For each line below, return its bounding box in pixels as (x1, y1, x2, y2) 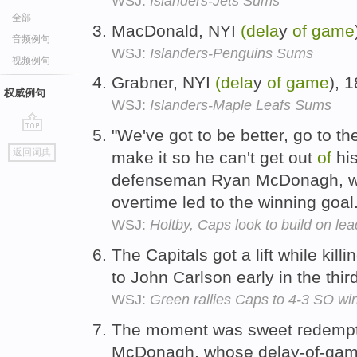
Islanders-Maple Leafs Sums (150, 97, 331, 114)
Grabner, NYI (112, 73, 215, 92)
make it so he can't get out (112, 148, 317, 167)
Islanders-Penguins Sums (150, 45, 313, 61)
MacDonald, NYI (112, 21, 241, 40)
